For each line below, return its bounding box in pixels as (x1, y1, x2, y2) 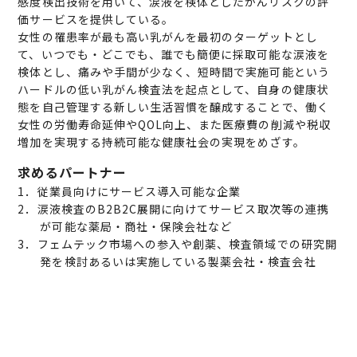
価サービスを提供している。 (18, 10, 175, 27)
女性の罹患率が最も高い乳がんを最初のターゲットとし (18, 28, 318, 45)
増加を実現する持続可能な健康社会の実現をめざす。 (18, 133, 305, 150)
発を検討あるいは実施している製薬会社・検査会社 (40, 253, 316, 269)
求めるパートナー (18, 162, 127, 182)
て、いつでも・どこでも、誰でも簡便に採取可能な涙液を (18, 45, 329, 62)
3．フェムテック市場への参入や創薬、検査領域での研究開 (18, 235, 337, 252)
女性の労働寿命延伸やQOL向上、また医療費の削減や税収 (18, 116, 331, 132)
